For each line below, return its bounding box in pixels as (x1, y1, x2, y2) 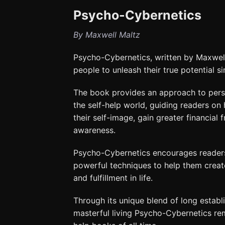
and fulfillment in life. (73, 172, 153, 183)
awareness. (73, 125, 116, 135)
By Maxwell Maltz (73, 29, 140, 40)
